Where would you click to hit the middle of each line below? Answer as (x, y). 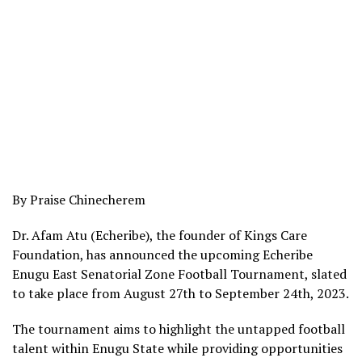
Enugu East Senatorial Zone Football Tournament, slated (179, 274)
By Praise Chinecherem (79, 199)
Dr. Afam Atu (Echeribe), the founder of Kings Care (160, 235)
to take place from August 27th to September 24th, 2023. (181, 293)
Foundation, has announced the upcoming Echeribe (162, 254)
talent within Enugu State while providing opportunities (177, 348)
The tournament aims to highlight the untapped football (179, 328)
